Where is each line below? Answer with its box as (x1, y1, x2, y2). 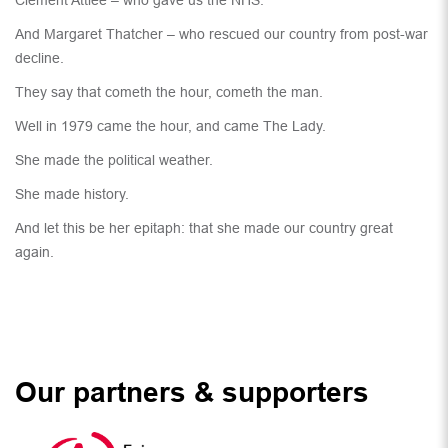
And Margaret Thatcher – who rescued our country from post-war (15, 26, 428, 43)
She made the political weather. (15, 152, 213, 169)
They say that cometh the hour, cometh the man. (15, 84, 323, 101)
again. (15, 244, 54, 261)
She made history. (15, 186, 129, 203)
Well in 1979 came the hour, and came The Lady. (15, 118, 326, 135)
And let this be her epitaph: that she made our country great (15, 220, 393, 237)
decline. (15, 50, 64, 67)
